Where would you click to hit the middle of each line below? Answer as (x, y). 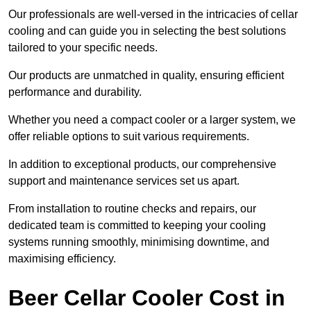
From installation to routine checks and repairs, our (132, 209)
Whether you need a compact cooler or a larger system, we (152, 120)
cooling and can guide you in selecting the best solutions (147, 31)
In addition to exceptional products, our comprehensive (142, 165)
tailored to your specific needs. (83, 48)
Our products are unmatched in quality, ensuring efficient (146, 76)
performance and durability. (75, 92)
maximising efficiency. (62, 259)
